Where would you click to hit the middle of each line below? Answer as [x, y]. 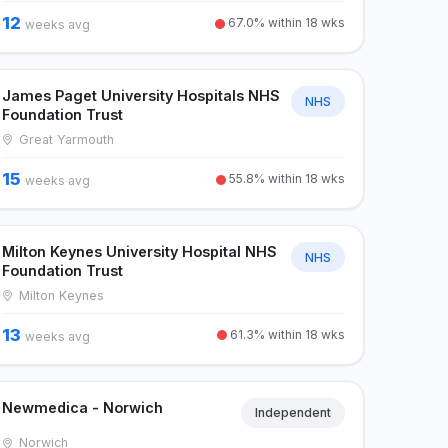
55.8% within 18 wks [285, 178]
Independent [293, 413]
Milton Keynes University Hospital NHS [140, 251]
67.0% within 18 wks [284, 23]
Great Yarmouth [65, 139]
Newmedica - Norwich [83, 407]
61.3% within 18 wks [285, 334]
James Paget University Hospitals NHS [141, 96]
